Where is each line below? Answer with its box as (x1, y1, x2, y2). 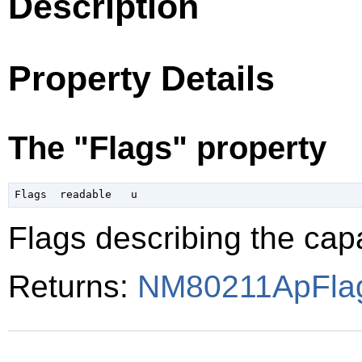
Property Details (8, 58, 275, 98)
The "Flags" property (8, 129, 326, 167)
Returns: (8, 268, 137, 304)
